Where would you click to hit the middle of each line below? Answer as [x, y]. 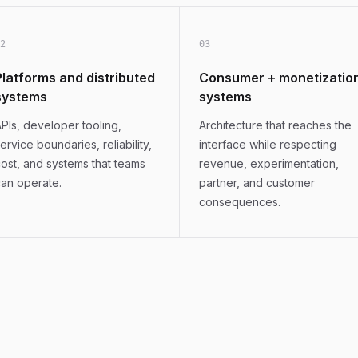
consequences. [240, 202]
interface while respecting [268, 144]
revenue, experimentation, [269, 163]
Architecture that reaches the [275, 125]
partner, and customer [257, 183]
